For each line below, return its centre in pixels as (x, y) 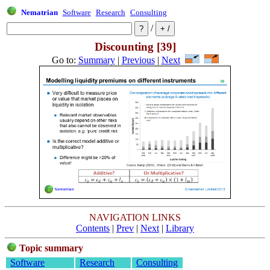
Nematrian (39, 12)
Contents (93, 228)
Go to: (65, 60)
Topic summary (51, 248)
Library (180, 228)
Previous (138, 60)
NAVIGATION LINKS (135, 217)
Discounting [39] (135, 47)
